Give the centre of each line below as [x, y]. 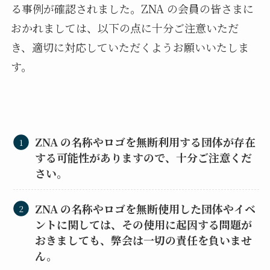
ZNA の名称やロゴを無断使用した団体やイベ [146, 208]
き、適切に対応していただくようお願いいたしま [130, 47]
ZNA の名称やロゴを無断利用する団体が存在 [146, 142]
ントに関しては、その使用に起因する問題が [144, 224]
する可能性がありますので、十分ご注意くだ [144, 158]
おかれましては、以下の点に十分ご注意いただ [124, 27]
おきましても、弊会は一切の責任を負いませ [144, 240]
